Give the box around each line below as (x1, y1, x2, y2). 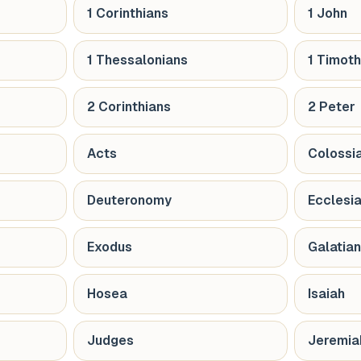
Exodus (87, 239, 132, 255)
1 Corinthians (87, 6, 168, 21)
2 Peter (308, 99, 355, 114)
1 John (308, 6, 347, 21)
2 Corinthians (87, 99, 171, 114)
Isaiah (308, 286, 345, 301)
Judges (87, 333, 134, 348)
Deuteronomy (87, 193, 172, 208)
